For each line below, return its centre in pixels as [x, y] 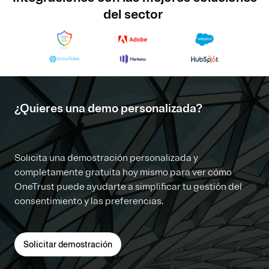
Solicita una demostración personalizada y [106, 158]
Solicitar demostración [68, 244]
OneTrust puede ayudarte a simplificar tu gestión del [128, 186]
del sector [134, 14]
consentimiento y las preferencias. [89, 201]
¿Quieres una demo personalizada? [108, 108]
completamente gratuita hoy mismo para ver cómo [123, 172]
